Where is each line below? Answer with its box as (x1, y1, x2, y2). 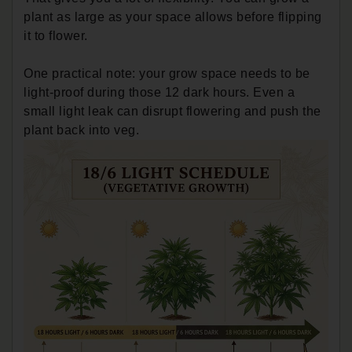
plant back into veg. (24, 123, 139, 137)
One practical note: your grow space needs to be (24, 66, 310, 80)
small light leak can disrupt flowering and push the (24, 104, 321, 118)
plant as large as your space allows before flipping (24, 9, 322, 24)
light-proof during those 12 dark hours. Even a (24, 85, 295, 99)
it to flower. (24, 28, 88, 42)
